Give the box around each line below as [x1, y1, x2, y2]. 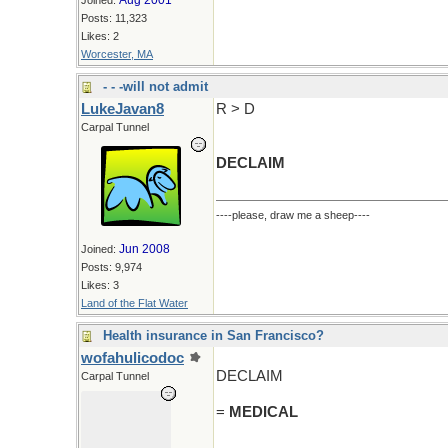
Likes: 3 [81, 279, 119, 291]
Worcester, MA [81, 48, 153, 60]
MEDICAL [229, 404, 298, 420]
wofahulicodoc [81, 350, 184, 366]
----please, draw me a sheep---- [216, 209, 370, 221]
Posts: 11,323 [81, 12, 147, 24]
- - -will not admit [103, 79, 208, 94]
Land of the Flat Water [81, 297, 188, 309]
